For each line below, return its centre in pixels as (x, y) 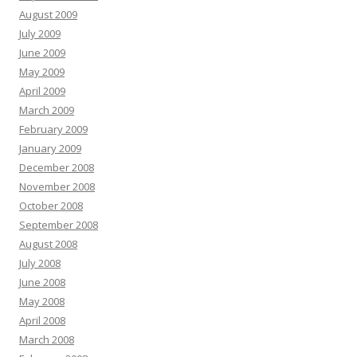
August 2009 (48, 15)
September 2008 (59, 225)
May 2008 (42, 302)
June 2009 (42, 53)
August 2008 (48, 244)
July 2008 (40, 263)
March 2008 (47, 340)
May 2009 (42, 72)
